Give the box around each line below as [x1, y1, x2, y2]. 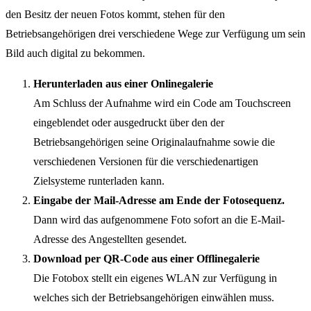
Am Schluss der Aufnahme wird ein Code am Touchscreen [33, 97, 291, 110]
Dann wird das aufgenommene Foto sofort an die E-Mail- [33, 214, 285, 226]
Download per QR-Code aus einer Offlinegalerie [33, 253, 260, 265]
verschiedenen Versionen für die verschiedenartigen [33, 155, 258, 168]
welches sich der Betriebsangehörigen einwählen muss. [33, 292, 274, 304]
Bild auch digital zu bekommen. [6, 47, 145, 60]
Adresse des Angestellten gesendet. [33, 233, 187, 246]
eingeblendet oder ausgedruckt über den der [33, 117, 224, 129]
